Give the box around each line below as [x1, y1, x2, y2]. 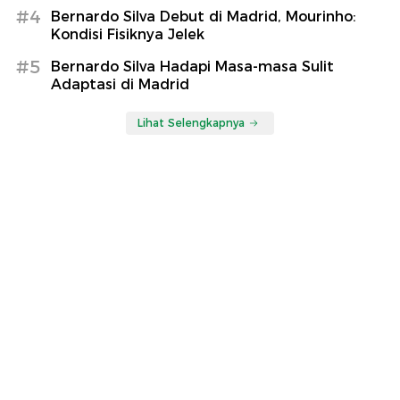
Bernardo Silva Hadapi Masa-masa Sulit [51, 58, 334, 76]
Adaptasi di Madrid [51, 76, 189, 94]
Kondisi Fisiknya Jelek [51, 26, 204, 44]
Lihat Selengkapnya [137, 116, 245, 130]
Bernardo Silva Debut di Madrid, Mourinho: [51, 8, 356, 26]
